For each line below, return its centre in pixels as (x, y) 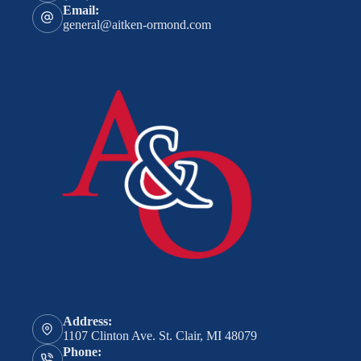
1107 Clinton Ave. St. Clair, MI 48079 (160, 336)
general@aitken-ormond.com (137, 24)
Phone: (82, 351)
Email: (81, 10)
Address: (87, 322)
